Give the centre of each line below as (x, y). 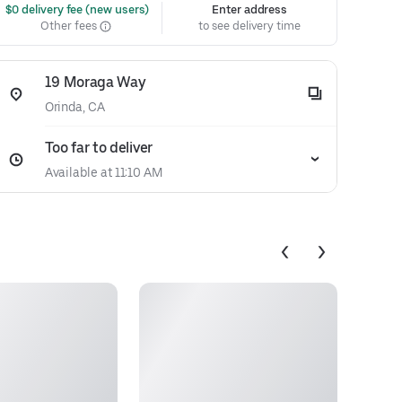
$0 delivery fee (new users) (76, 9)
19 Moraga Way (95, 82)
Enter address (250, 9)
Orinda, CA (74, 107)
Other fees (70, 26)
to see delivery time (249, 26)
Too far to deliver (98, 148)
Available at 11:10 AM (103, 172)
